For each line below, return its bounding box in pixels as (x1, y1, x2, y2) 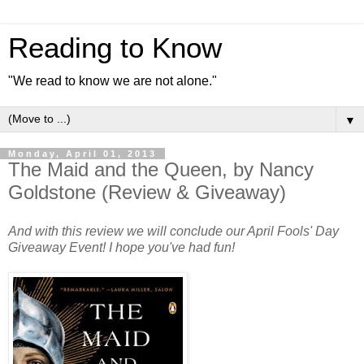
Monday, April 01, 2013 (8, 149, 157, 158)
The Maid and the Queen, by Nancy (8, 158, 314, 180)
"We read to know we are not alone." (8, 74, 217, 88)
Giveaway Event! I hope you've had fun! (8, 240, 235, 254)
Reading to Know (8, 32, 222, 63)
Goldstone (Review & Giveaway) (8, 181, 286, 203)
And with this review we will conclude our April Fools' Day (8, 223, 339, 238)
